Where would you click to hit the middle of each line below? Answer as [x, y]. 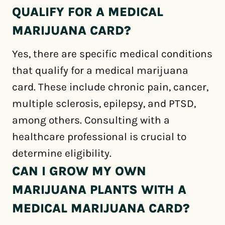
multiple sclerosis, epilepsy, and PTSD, [104, 103]
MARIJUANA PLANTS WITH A [99, 190]
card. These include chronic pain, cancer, [110, 87]
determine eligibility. [62, 153]
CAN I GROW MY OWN [79, 171]
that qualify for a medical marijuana [100, 70]
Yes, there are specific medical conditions [112, 54]
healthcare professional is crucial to [99, 137]
